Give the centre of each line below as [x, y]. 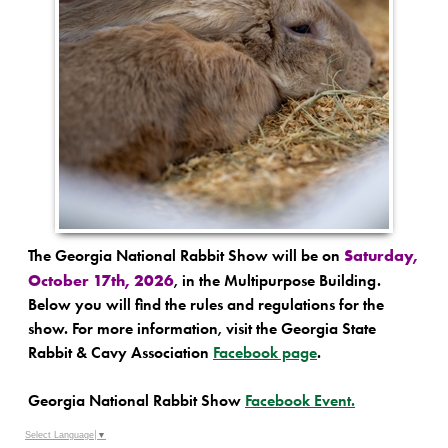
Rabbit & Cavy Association [120, 353]
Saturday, [381, 255]
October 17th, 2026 [101, 280]
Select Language [59, 434]
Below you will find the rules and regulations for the [206, 305]
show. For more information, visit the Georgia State [202, 329]
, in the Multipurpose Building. [277, 281]
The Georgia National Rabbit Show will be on [186, 256]
